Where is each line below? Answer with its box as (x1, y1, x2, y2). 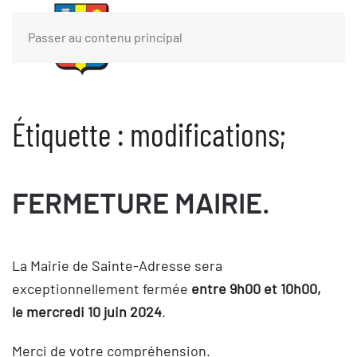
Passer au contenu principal (28, 29, 182, 45)
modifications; (130, 115, 286, 153)
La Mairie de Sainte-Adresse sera (12, 257, 222, 274)
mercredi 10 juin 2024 (26, 303, 162, 320)
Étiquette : (12, 115, 130, 153)
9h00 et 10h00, (229, 280, 321, 297)
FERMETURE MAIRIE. (12, 190, 270, 219)
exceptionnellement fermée (12, 280, 191, 297)
